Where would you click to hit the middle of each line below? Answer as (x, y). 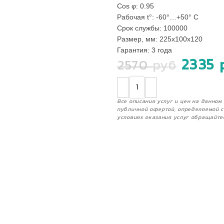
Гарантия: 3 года (144, 50)
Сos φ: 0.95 (135, 6)
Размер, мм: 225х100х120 (160, 39)
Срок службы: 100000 (152, 28)
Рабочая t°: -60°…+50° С (158, 17)
